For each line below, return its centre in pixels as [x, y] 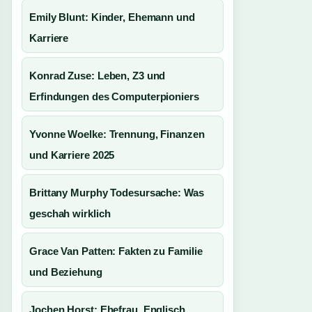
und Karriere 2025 [72, 155]
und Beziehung [66, 272]
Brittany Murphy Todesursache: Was [117, 193]
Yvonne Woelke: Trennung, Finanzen [117, 134]
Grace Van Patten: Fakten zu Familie [116, 251]
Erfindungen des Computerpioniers [114, 96]
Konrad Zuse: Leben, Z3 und [97, 76]
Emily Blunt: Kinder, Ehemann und [112, 17]
